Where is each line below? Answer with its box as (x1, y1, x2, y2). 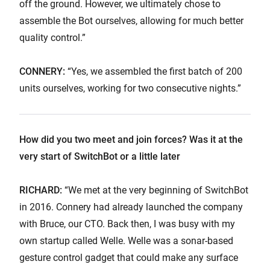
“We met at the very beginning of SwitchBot (62, 184, 248, 196)
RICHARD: (19, 184, 62, 196)
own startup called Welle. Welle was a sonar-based (19, 234, 233, 246)
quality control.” (19, 31, 86, 43)
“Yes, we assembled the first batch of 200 (65, 65, 242, 77)
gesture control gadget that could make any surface (19, 251, 238, 263)
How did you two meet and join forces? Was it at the (19, 133, 243, 145)
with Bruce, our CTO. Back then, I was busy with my (19, 218, 235, 230)
